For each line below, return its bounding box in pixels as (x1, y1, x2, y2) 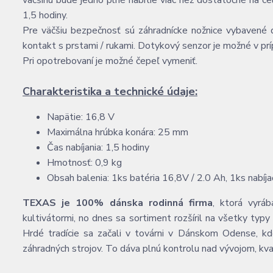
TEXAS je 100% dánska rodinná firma (23, 196, 213, 210)
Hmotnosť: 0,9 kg (47, 156, 122, 169)
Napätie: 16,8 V (47, 110, 115, 124)
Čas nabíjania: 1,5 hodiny (47, 141, 149, 154)
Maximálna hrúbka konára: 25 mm (47, 126, 188, 139)
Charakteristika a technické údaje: (23, 84, 197, 99)
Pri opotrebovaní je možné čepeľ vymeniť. (23, 54, 197, 68)
